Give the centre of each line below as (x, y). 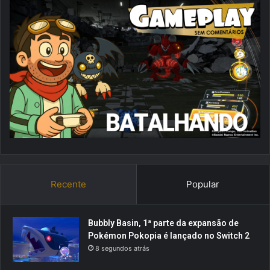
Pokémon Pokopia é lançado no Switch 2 (169, 235)
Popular (203, 184)
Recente (68, 184)
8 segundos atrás (122, 248)
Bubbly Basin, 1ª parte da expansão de (163, 223)
